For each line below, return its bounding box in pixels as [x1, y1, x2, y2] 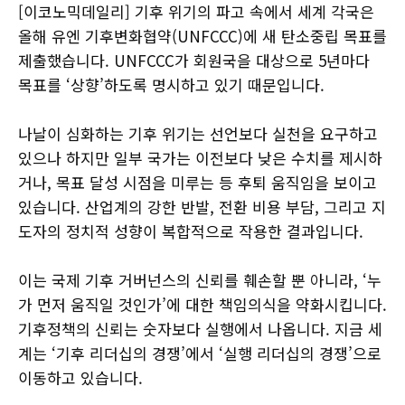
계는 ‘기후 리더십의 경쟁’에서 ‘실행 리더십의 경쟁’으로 [18, 342, 381, 365]
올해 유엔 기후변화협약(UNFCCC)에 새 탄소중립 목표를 [18, 24, 387, 48]
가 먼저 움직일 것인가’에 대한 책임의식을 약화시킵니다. [18, 293, 387, 316]
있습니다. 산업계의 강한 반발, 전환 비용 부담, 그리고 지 [18, 195, 386, 219]
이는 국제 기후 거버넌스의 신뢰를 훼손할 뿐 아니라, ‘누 [18, 268, 381, 292]
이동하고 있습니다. [18, 366, 143, 390]
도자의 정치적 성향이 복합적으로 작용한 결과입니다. [18, 220, 363, 243]
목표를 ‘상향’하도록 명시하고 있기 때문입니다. [18, 73, 329, 97]
